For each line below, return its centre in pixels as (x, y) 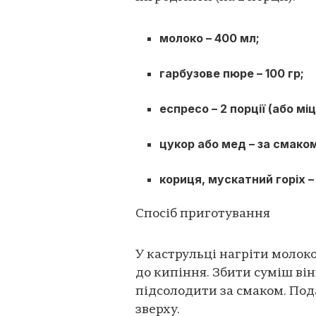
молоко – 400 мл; (210, 38)
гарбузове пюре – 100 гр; (232, 74)
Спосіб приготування (203, 214)
